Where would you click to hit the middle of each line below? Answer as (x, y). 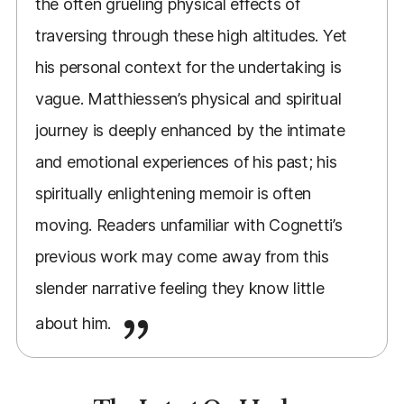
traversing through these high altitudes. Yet (191, 35)
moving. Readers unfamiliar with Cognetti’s (188, 225)
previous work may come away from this (182, 256)
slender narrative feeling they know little (179, 288)
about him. (75, 323)
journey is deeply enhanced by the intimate (190, 130)
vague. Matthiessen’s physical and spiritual (188, 98)
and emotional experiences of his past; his (186, 161)
